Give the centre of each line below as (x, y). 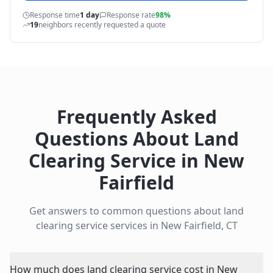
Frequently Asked (136, 117)
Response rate (131, 15)
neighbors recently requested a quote (102, 25)
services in (134, 225)
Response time (55, 15)
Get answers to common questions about (126, 211)
